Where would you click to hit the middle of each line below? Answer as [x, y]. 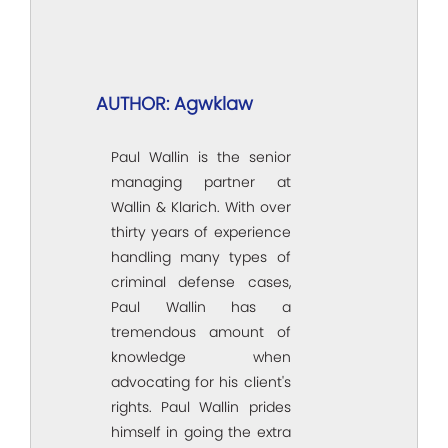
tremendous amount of [201, 331]
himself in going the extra [201, 431]
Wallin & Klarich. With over [201, 206]
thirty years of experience [201, 231]
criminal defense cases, [201, 281]
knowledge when [201, 356]
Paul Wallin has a [201, 306]
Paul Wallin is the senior [201, 156]
